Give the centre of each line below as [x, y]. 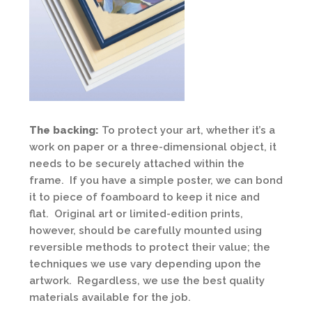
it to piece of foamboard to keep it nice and [145, 197]
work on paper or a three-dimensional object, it [153, 147]
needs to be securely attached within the [137, 164]
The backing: [64, 131]
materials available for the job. [110, 298]
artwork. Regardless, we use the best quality [147, 281]
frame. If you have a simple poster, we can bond [156, 181]
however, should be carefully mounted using [146, 231]
